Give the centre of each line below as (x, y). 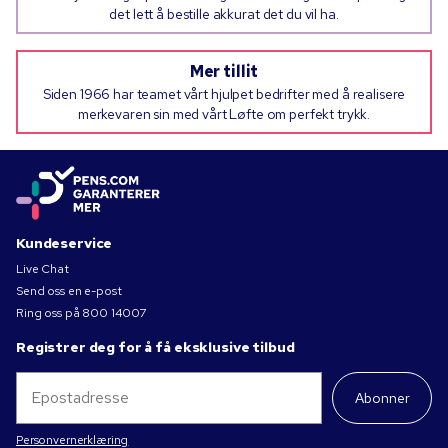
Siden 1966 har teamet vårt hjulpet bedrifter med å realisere (224, 94)
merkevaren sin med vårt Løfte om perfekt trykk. (224, 114)
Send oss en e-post (69, 291)
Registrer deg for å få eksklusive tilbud (155, 347)
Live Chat (42, 269)
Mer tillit (224, 72)
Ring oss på (48, 313)
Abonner (382, 398)
